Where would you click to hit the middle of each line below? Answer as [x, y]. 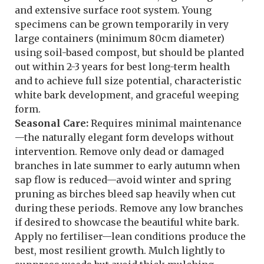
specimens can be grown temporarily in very [122, 24]
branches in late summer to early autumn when [127, 166]
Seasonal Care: [52, 123]
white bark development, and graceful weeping [127, 95]
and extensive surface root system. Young [113, 10]
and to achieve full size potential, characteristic [128, 81]
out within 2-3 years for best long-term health [122, 67]
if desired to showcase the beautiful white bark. [127, 222]
